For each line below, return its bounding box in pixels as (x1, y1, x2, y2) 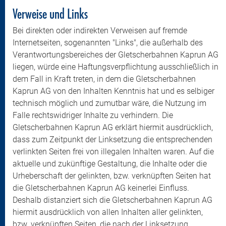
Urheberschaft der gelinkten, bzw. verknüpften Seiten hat (13, 171, 211, 181)
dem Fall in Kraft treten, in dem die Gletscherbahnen (13, 74, 196, 84)
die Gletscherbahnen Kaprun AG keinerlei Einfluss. (13, 183, 189, 193)
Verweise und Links (13, 6, 88, 21)
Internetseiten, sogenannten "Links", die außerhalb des (13, 38, 203, 47)
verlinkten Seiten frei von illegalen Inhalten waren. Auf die (13, 147, 214, 156)
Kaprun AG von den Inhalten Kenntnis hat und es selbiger (13, 86, 214, 96)
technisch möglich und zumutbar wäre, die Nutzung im (13, 98, 206, 108)
